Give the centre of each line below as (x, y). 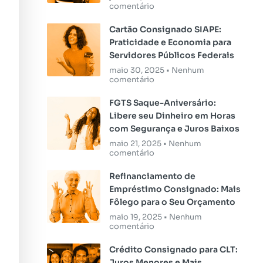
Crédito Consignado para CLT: (173, 250)
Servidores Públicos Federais (171, 55)
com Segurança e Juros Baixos (174, 129)
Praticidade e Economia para (170, 43)
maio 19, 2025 (136, 217)
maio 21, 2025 (136, 144)
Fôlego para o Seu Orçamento (172, 202)
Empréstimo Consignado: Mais (175, 189)
